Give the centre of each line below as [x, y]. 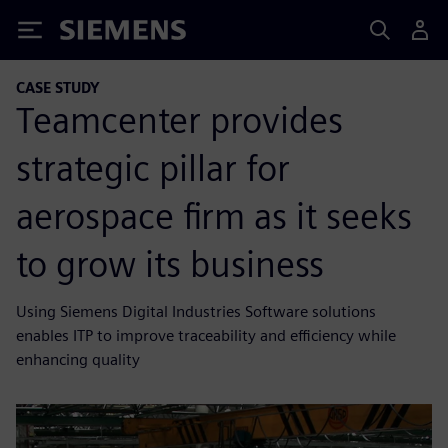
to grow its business [170, 263]
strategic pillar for [153, 167]
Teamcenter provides [179, 119]
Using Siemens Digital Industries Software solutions [196, 311]
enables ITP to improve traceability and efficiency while [206, 335]
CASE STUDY [58, 87]
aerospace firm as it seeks [214, 215]
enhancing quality [78, 359]
